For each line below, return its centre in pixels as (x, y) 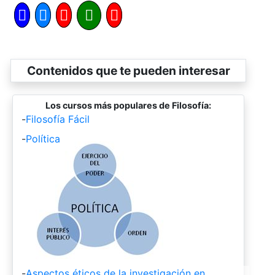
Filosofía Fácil (58, 119)
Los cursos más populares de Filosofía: (128, 105)
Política (43, 138)
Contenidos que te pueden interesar (128, 70)
